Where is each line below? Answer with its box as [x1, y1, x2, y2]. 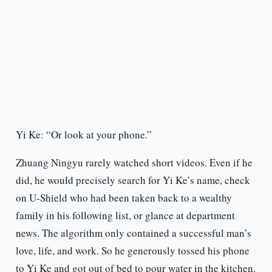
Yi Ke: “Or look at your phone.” [15, 127, 152, 142]
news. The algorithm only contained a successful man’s [15, 226, 251, 240]
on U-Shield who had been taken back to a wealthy [15, 191, 232, 205]
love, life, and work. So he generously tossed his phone [15, 243, 250, 258]
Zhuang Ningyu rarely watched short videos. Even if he [15, 155, 253, 170]
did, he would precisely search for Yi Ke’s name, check [15, 173, 250, 188]
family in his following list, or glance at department [15, 208, 235, 223]
